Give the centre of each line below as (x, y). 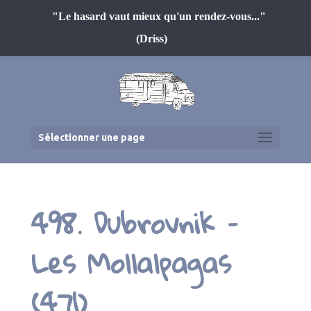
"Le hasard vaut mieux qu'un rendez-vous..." (159, 16)
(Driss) (152, 39)
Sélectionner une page (91, 137)
